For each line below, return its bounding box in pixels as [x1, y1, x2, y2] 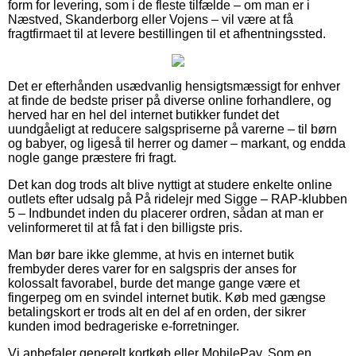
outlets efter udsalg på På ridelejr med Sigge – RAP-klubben [8, 192, 347, 206]
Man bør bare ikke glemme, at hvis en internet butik [8, 247, 294, 261]
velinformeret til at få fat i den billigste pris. [8, 220, 242, 234]
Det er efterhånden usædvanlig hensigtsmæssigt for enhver [8, 79, 340, 93]
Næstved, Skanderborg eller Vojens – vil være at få [8, 12, 293, 26]
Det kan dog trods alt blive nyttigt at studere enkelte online [8, 177, 332, 192]
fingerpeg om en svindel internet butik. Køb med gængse [8, 290, 326, 304]
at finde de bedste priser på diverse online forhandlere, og [8, 93, 331, 107]
